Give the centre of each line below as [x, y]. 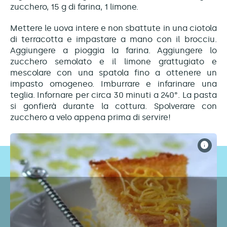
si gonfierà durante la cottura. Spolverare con [113, 106]
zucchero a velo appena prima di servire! [90, 117]
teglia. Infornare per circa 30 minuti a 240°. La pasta [113, 95]
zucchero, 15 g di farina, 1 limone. [74, 7]
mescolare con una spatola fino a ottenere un [113, 72]
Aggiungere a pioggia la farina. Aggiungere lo [113, 50]
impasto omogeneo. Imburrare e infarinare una [113, 84]
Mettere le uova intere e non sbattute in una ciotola [113, 28]
